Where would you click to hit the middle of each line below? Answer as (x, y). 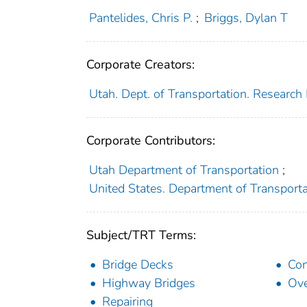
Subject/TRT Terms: (141, 235)
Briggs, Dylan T (246, 17)
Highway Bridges (149, 283)
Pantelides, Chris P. (140, 17)
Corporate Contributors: (151, 140)
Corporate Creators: (140, 64)
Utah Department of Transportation (184, 170)
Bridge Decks (138, 264)
